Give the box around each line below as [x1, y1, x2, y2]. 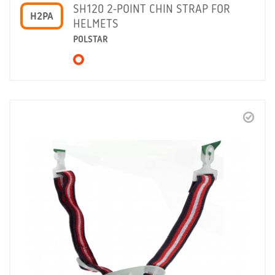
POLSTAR [73, 34, 108, 45]
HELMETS [73, 18, 118, 31]
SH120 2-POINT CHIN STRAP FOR [73, 3, 230, 16]
